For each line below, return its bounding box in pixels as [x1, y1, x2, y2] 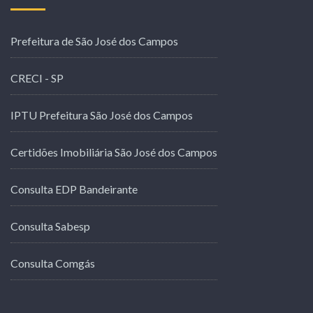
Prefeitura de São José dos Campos [10, 34, 178, 48]
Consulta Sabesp [10, 219, 90, 233]
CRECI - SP [10, 71, 64, 85]
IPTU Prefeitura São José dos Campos [10, 108, 193, 122]
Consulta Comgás [10, 256, 95, 270]
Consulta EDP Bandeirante [10, 182, 138, 196]
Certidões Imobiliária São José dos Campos [10, 145, 217, 159]
